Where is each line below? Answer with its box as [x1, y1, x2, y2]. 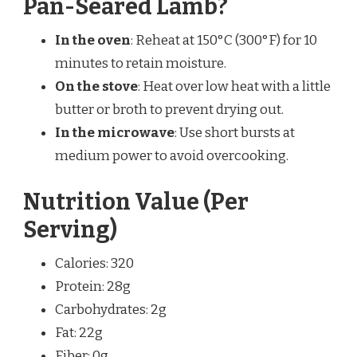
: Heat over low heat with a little [138, 78, 331, 96]
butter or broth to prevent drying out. [55, 101, 284, 119]
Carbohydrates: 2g [55, 300, 167, 318]
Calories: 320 [55, 254, 134, 272]
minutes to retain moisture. [55, 55, 226, 73]
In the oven [55, 32, 131, 49]
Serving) [23, 215, 117, 244]
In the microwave [55, 124, 175, 142]
